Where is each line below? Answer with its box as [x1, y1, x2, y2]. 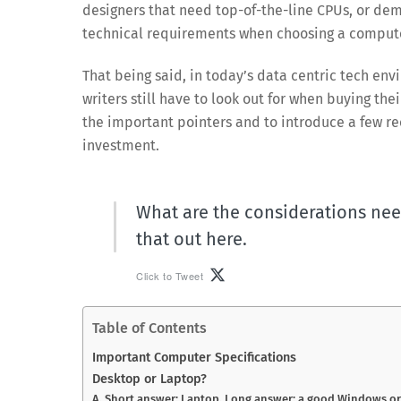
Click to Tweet [136, 268, 203, 283]
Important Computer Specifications [92, 349, 296, 366]
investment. [82, 137, 159, 155]
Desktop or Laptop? [92, 371, 207, 388]
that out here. [136, 228, 247, 251]
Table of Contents [92, 320, 207, 337]
